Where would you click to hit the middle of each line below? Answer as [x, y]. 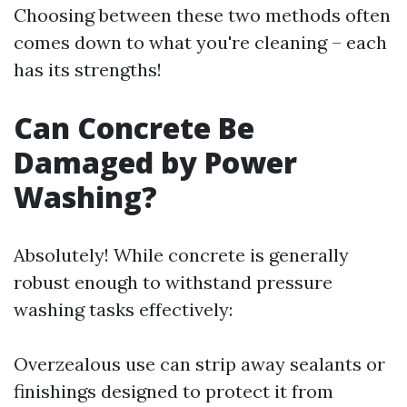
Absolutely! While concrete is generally [181, 255]
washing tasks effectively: [123, 309]
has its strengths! [88, 69]
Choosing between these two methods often [202, 15]
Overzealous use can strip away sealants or [199, 364]
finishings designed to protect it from [174, 391]
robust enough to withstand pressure [173, 282]
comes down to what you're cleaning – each [200, 42]
